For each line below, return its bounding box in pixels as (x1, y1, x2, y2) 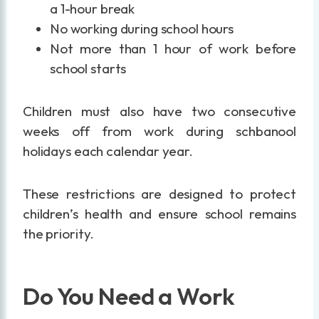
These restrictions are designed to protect (23, 185, 296, 203)
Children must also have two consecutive (23, 103, 296, 120)
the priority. (23, 225, 95, 243)
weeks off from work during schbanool (23, 122, 296, 140)
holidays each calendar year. (23, 142, 194, 160)
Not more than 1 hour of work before (50, 40, 296, 58)
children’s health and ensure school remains (23, 205, 296, 223)
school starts (50, 60, 127, 78)
